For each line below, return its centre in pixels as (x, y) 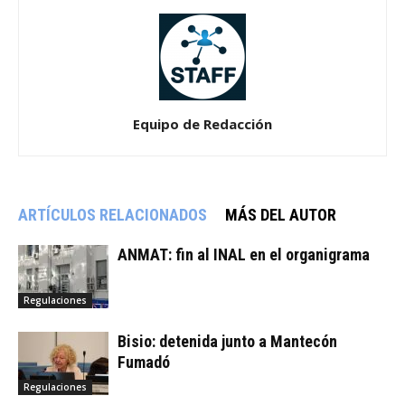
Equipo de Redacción (202, 124)
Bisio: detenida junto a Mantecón (227, 342)
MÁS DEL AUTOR (281, 215)
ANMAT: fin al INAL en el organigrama (244, 255)
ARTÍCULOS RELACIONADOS (113, 215)
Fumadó (144, 363)
